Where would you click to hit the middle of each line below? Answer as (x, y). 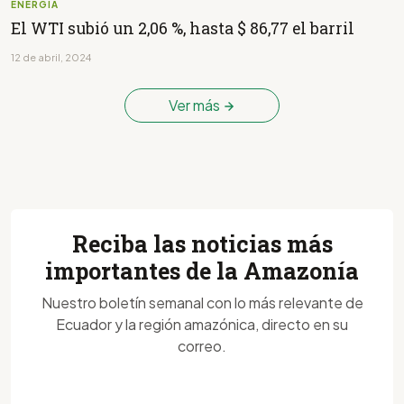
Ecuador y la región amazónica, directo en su (202, 324)
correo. (202, 345)
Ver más (196, 105)
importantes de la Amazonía (202, 271)
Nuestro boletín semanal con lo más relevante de (202, 302)
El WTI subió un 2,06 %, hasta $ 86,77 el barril (183, 28)
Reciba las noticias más (202, 243)
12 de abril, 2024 (51, 57)
